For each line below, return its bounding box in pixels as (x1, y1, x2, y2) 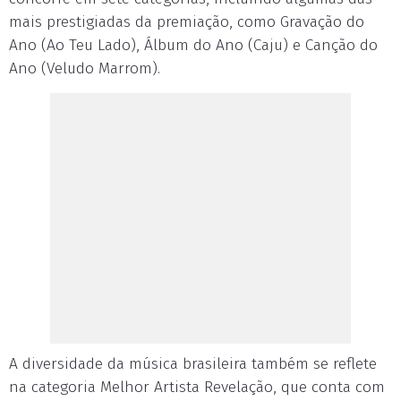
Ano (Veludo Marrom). (9, 59, 160, 78)
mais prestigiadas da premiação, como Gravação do (9, 13, 364, 31)
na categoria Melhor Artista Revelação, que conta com (9, 378, 385, 397)
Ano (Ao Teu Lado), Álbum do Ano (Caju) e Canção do (9, 36, 378, 55)
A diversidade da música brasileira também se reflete (9, 354, 377, 373)
